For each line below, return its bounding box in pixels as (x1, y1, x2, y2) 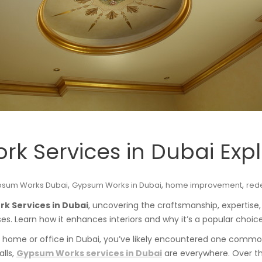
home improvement (166, 180, 242, 191)
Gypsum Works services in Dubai (16, 247, 162, 259)
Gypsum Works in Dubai (72, 180, 161, 191)
